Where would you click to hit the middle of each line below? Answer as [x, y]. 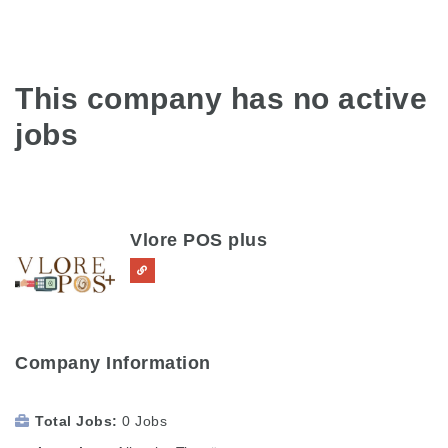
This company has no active [221, 98]
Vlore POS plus [198, 239]
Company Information [113, 362]
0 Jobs [144, 420]
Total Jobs [73, 420]
